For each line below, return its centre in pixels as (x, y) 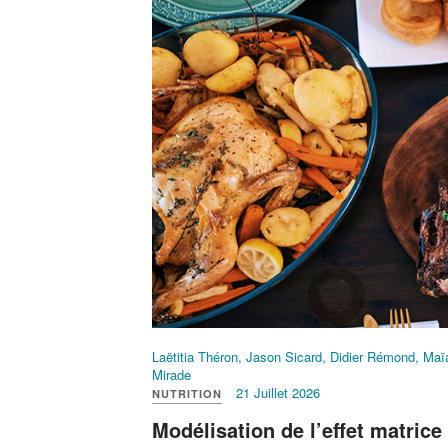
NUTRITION (187, 394)
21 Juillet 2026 (278, 393)
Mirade (171, 375)
